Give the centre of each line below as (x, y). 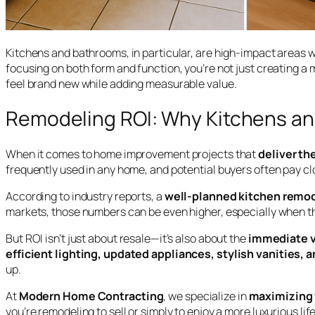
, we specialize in (206, 296)
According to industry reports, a (85, 196)
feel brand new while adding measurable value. (121, 83)
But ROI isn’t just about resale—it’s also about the (127, 239)
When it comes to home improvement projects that (132, 154)
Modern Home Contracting (91, 296)
